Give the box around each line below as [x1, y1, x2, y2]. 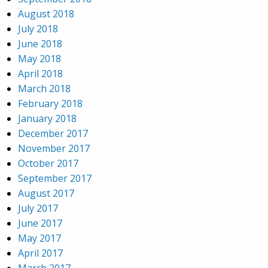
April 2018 [18, 67, 63, 80]
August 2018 [18, 7, 74, 20]
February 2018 [18, 97, 83, 110]
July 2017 [18, 202, 58, 215]
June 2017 [18, 217, 62, 230]
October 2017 [18, 157, 78, 170]
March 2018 [18, 82, 71, 95]
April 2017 [18, 246, 63, 260]
